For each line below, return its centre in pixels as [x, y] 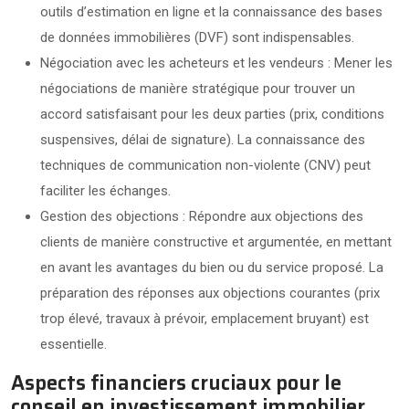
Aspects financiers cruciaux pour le [176, 383]
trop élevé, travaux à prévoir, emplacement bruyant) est [204, 318]
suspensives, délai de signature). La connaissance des [203, 139]
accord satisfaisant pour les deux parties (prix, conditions [212, 114]
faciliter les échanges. [105, 190]
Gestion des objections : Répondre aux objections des [202, 216]
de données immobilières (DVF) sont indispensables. [197, 37]
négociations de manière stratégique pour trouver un [198, 88]
